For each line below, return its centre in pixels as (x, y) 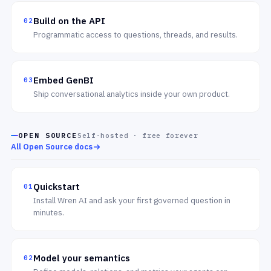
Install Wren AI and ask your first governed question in (132, 200)
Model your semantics (82, 258)
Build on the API (70, 21)
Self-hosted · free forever (138, 135)
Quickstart (57, 187)
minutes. (49, 212)
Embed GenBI (64, 80)
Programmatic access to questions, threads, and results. (136, 34)
